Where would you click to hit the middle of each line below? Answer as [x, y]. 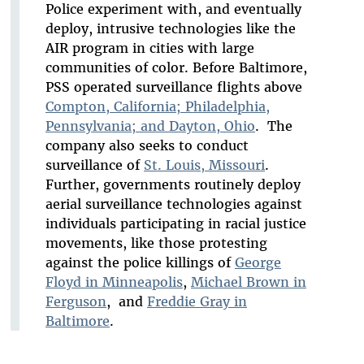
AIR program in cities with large [149, 48]
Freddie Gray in [197, 302]
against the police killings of [140, 263]
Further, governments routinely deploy [173, 185]
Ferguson [76, 302]
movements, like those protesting [156, 243]
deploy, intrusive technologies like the [170, 29]
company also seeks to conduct [147, 146]
